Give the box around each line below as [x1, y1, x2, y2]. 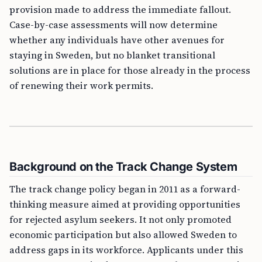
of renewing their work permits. [9, 79, 153, 92]
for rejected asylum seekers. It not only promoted [9, 213, 232, 226]
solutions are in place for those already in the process [9, 64, 250, 77]
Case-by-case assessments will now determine [9, 18, 218, 31]
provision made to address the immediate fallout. [9, 3, 231, 16]
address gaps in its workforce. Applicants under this [9, 243, 243, 256]
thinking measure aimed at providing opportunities [9, 198, 240, 211]
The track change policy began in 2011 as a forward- [9, 182, 240, 195]
